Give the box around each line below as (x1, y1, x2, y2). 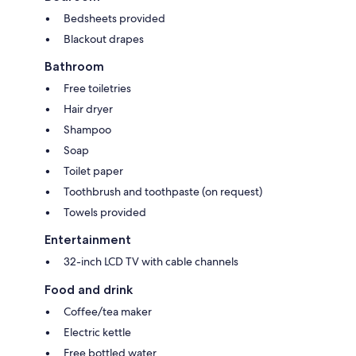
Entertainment (44, 231, 131, 247)
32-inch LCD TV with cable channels (64, 253, 238, 269)
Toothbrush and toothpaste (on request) (64, 184, 262, 199)
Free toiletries (64, 80, 131, 95)
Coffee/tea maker (64, 304, 152, 319)
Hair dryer (64, 101, 113, 116)
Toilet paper (64, 163, 123, 178)
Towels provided (64, 204, 146, 219)
